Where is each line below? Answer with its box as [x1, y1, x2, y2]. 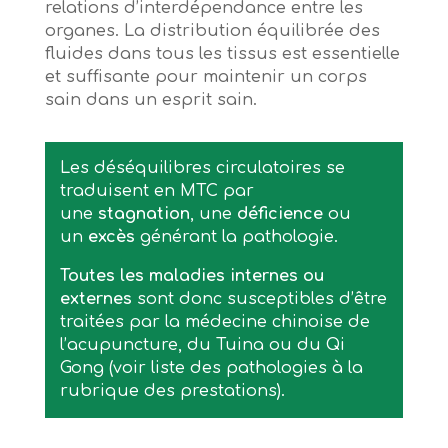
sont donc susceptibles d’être [136, 290, 387, 309]
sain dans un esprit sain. [44, 91, 257, 110]
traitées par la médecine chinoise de [59, 313, 370, 332]
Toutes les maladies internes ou [59, 267, 324, 286]
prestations [179, 382, 277, 401]
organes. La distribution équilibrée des [44, 22, 380, 41]
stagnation [97, 205, 190, 224]
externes [59, 290, 132, 309]
